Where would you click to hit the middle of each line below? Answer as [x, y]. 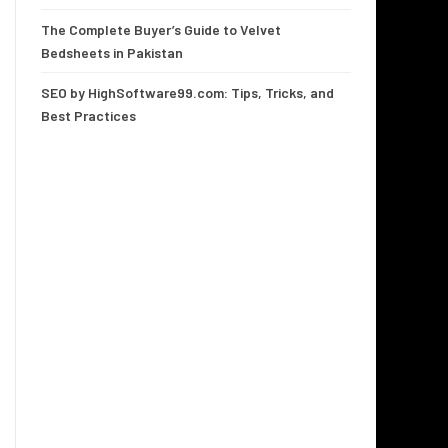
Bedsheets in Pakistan [112, 52]
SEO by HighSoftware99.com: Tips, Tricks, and [187, 92]
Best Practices [88, 115]
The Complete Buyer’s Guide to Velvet [161, 29]
